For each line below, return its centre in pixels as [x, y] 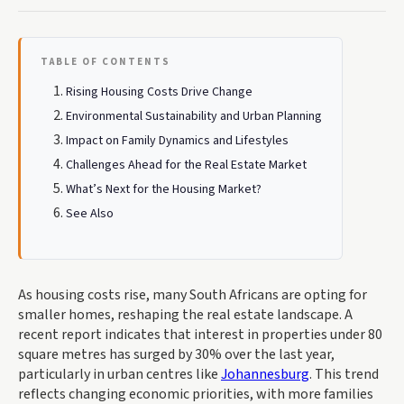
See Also [90, 214]
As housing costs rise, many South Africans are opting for [193, 295]
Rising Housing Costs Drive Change [159, 92]
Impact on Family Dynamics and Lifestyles [177, 141]
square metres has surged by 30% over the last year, [176, 354]
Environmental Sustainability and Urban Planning [194, 116]
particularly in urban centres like [119, 374]
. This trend [344, 374]
